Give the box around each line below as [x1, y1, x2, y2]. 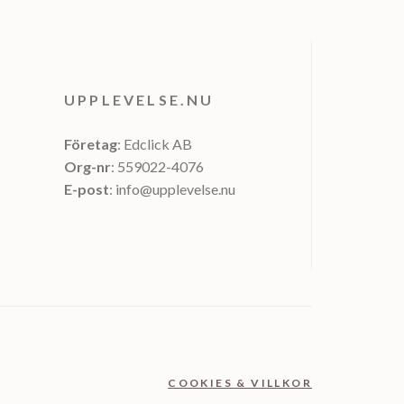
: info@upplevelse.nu [108, 179, 235, 197]
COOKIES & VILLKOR [168, 375, 312, 390]
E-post [63, 179, 109, 197]
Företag [63, 134, 117, 152]
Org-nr [63, 157, 111, 175]
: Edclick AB [116, 134, 192, 152]
